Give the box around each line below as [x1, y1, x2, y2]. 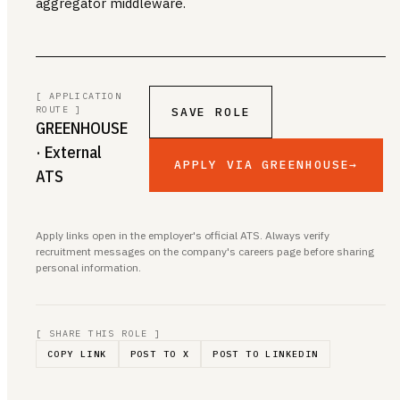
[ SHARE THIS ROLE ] [36, 327, 162, 339]
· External [36, 141, 102, 162]
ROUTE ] [36, 103, 82, 115]
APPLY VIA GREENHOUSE [174, 156, 350, 172]
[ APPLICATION [36, 89, 122, 102]
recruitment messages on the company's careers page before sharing [36, 244, 374, 258]
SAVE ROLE [171, 104, 251, 120]
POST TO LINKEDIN [212, 347, 319, 360]
